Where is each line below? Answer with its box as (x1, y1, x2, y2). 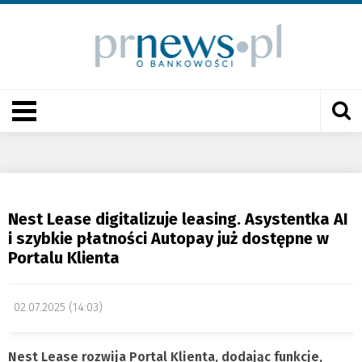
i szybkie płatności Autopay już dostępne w (8, 229, 329, 248)
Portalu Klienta (8, 248, 120, 267)
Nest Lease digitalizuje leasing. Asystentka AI (8, 209, 348, 229)
